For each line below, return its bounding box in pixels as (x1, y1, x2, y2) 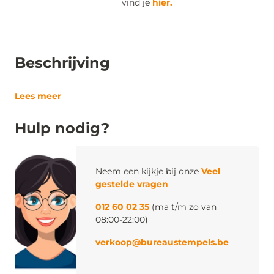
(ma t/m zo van (149, 201, 217, 213)
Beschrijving (15, 54, 110, 72)
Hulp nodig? (15, 119, 109, 138)
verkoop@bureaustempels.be (95, 237, 229, 248)
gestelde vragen (95, 179, 168, 190)
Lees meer (15, 91, 61, 102)
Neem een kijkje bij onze (95, 166, 201, 177)
